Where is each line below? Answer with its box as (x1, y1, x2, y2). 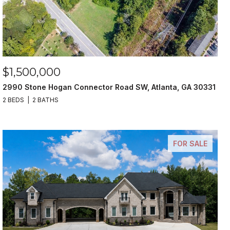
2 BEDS (3, 96, 25, 104)
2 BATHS (32, 96, 59, 104)
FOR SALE (172, 139, 207, 148)
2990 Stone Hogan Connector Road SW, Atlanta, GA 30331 (3, 83, 216, 91)
